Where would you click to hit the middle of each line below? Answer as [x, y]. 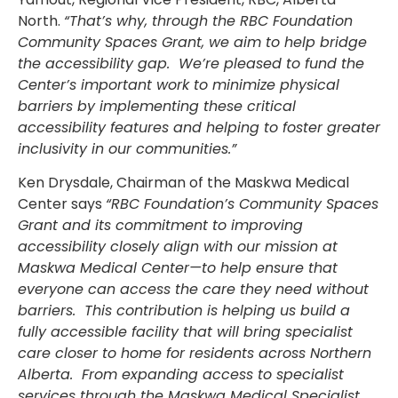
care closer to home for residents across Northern [195, 354]
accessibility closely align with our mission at [178, 247]
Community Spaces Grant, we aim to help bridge [192, 42]
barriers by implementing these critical [157, 106]
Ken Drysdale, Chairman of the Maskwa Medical [183, 183]
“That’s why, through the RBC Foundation [208, 20]
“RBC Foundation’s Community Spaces [242, 204]
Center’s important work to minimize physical [179, 84]
